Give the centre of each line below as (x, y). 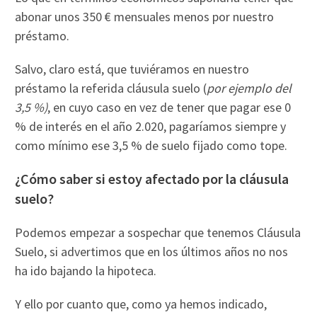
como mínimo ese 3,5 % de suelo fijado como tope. (151, 146)
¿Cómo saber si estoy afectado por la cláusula (152, 179)
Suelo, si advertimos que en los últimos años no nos (152, 252)
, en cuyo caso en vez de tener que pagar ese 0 (169, 108)
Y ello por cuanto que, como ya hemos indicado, (141, 304)
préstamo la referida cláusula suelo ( (111, 88)
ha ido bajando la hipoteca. (86, 271)
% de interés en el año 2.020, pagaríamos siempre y (151, 127)
